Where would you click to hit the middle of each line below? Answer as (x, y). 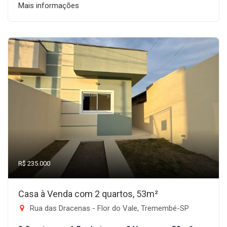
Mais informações (49, 6)
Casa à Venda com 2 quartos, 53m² (88, 194)
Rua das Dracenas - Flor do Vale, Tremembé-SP (108, 208)
